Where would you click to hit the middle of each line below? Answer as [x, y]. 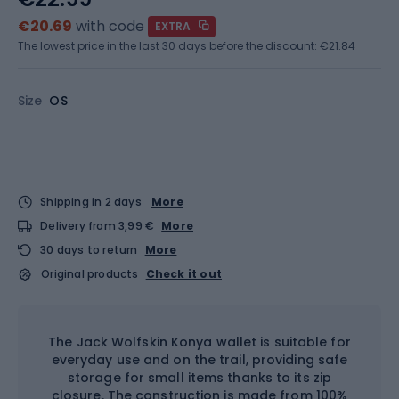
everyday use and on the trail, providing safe [199, 360]
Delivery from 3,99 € [98, 226]
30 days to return [89, 250]
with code [110, 26]
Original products [90, 274]
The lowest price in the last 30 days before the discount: [169, 46]
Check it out [184, 274]
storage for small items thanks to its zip [199, 378]
